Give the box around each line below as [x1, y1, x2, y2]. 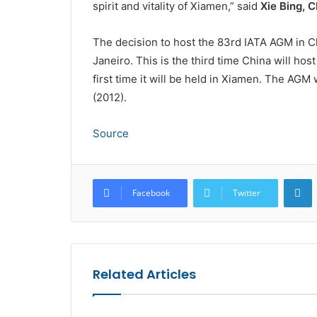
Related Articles [92, 265, 196, 284]
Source [92, 127, 129, 141]
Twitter [232, 187, 260, 200]
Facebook [132, 187, 170, 200]
